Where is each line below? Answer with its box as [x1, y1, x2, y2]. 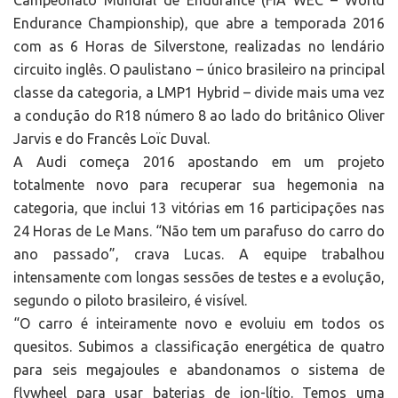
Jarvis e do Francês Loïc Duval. [13, 131, 210, 147]
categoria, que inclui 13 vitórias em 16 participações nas [13, 200, 385, 217]
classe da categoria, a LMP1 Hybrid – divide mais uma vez [13, 84, 385, 101]
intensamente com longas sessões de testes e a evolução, [13, 269, 385, 286]
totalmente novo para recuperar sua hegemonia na [13, 177, 385, 194]
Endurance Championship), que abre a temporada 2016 [13, 15, 385, 32]
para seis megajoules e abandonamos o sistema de [13, 362, 385, 378]
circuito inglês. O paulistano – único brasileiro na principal [13, 61, 385, 78]
